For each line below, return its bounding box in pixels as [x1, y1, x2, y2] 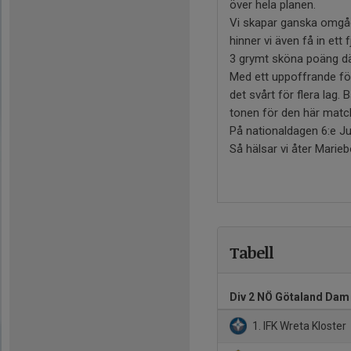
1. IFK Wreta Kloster [250, 319, 347, 332]
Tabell [230, 241, 273, 264]
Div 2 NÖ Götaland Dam [230, 291, 349, 304]
